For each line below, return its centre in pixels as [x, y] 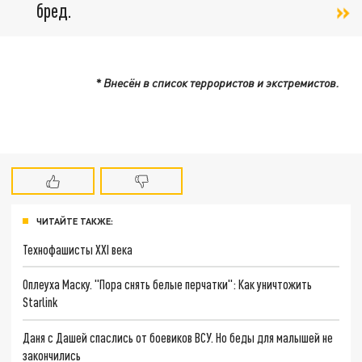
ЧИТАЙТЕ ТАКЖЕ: [75, 221]
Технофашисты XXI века [78, 249]
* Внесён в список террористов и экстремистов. [217, 82]
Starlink [40, 302]
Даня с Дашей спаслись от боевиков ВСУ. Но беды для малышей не [178, 337]
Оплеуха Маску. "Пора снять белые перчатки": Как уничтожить [168, 284]
